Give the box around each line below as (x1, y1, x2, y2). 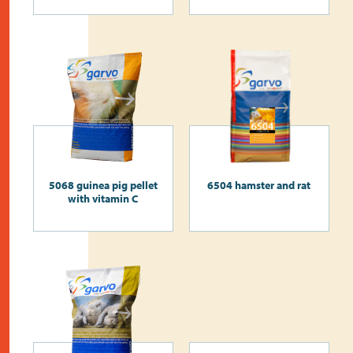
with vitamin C (68, 191, 139, 206)
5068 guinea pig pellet (48, 177, 158, 192)
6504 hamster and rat (207, 177, 311, 192)
